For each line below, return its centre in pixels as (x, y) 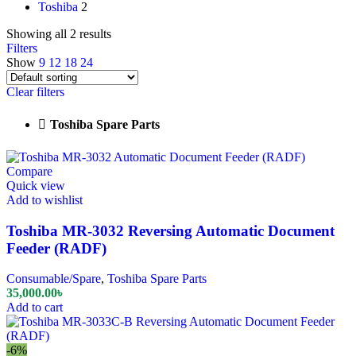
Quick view (36, 186)
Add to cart (35, 308)
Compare (29, 172)
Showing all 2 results (59, 34)
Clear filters (35, 92)
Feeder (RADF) (56, 248)
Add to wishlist (44, 200)
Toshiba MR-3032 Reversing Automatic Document (170, 230)
